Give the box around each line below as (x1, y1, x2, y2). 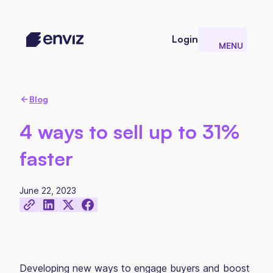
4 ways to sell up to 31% (19, 119, 239, 144)
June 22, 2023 (19, 185, 76, 196)
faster (19, 146, 73, 171)
